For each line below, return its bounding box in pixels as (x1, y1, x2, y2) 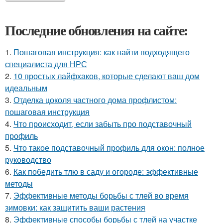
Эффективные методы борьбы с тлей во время (13, 190, 189, 201)
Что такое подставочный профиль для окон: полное (13, 142, 205, 153)
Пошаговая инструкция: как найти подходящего (13, 46, 190, 58)
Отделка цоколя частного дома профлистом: (13, 94, 177, 106)
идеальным (5, 82, 47, 94)
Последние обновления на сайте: (5, 20, 188, 40)
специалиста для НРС (5, 58, 87, 70)
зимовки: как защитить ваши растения (5, 202, 145, 213)
